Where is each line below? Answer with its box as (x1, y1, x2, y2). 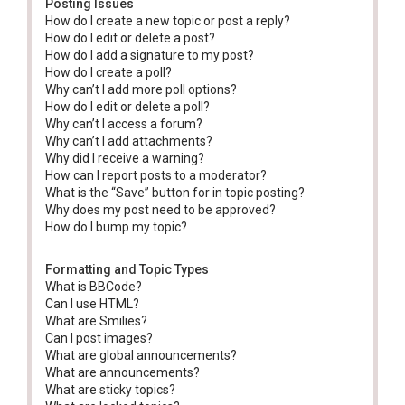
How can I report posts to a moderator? (45, 168, 267, 183)
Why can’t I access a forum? (45, 117, 202, 131)
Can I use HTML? (45, 297, 139, 311)
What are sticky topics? (45, 382, 175, 397)
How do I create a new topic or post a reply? (45, 14, 290, 28)
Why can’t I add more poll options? (45, 82, 237, 97)
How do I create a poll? (45, 65, 172, 80)
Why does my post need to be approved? (45, 202, 276, 217)
